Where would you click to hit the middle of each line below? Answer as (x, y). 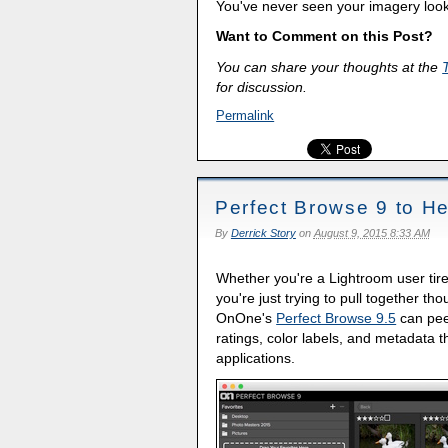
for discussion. (262, 86)
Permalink (245, 115)
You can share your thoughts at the (329, 66)
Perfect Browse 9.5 (336, 317)
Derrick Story (263, 233)
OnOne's (246, 317)
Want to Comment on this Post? (325, 36)
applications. (256, 357)
